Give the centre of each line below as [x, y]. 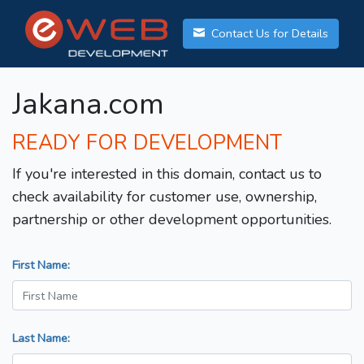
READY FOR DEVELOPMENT [147, 143]
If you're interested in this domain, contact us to [167, 174]
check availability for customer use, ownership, [165, 197]
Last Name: [41, 338]
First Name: [41, 265]
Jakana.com [88, 105]
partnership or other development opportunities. [172, 220]
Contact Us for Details [268, 34]
